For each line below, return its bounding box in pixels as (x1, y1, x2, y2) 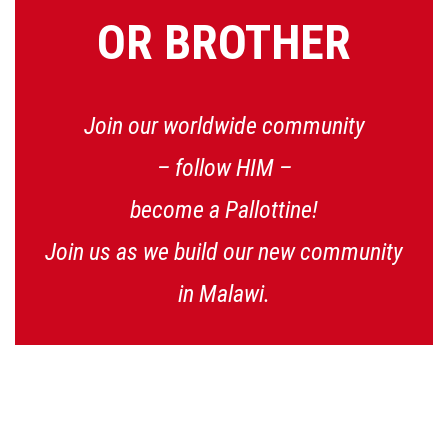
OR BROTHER (97, 14, 351, 71)
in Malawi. (178, 280, 270, 308)
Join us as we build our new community (45, 238, 403, 266)
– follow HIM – (156, 154, 292, 182)
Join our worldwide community (83, 112, 365, 140)
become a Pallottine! (130, 196, 318, 224)
